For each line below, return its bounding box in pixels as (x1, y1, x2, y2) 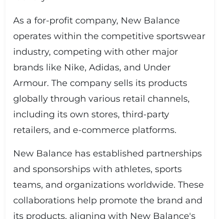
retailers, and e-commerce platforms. (13, 125, 176, 135)
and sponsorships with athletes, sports (13, 164, 182, 175)
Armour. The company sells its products (13, 78, 187, 88)
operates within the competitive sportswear (13, 31, 205, 42)
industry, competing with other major (13, 46, 178, 57)
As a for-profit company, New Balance (13, 15, 180, 26)
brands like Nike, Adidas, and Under (13, 62, 171, 73)
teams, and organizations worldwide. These (13, 179, 204, 190)
